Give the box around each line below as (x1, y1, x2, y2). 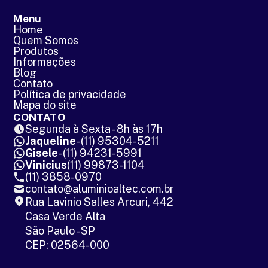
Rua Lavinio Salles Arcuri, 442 (25, 196, 174, 209)
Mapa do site (13, 99, 77, 112)
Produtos (13, 45, 59, 58)
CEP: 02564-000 (25, 239, 110, 252)
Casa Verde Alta (25, 210, 106, 223)
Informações (13, 56, 77, 69)
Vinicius (25, 159, 68, 172)
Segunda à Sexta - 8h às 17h (25, 123, 163, 136)
